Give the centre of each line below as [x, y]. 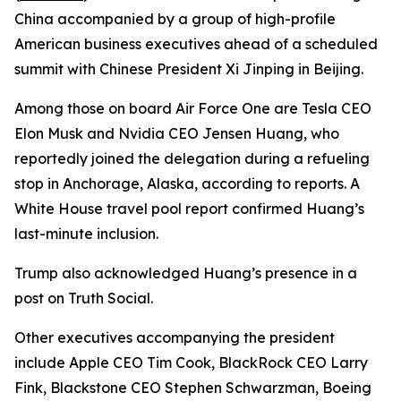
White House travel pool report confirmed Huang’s [189, 209]
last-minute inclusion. [86, 234]
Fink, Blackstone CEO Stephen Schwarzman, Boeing [193, 388]
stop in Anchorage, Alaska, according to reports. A [187, 183]
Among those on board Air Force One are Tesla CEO [193, 108]
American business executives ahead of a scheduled [196, 44]
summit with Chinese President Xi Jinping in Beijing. [189, 69]
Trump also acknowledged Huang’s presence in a [186, 273]
